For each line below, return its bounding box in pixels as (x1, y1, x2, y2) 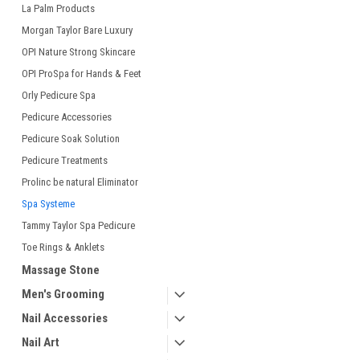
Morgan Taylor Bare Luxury (22, 24, 133, 36)
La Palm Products (22, 2, 95, 14)
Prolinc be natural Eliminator (22, 176, 138, 188)
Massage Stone (22, 263, 100, 277)
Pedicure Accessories (22, 111, 112, 123)
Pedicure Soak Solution (22, 133, 120, 145)
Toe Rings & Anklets (22, 241, 104, 253)
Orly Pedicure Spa (22, 89, 96, 101)
